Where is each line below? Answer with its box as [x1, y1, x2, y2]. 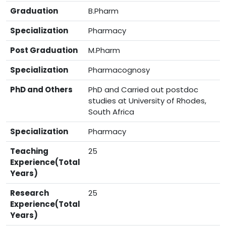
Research [10, 188, 49, 198]
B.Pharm [88, 6, 119, 16]
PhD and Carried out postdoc [88, 84, 198, 95]
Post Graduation [10, 45, 78, 55]
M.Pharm [88, 45, 120, 55]
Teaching [10, 146, 48, 156]
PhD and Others [10, 84, 73, 95]
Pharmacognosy [88, 65, 150, 75]
